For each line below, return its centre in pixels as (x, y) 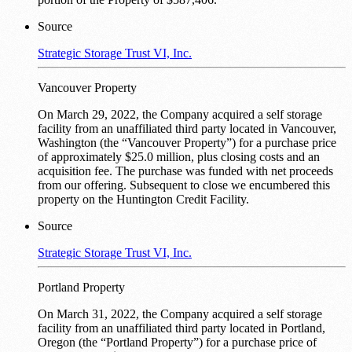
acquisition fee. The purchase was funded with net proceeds (185, 171)
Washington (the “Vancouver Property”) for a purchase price (187, 143)
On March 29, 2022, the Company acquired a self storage (180, 115)
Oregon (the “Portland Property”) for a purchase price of (177, 343)
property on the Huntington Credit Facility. (143, 200)
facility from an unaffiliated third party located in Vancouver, (187, 129)
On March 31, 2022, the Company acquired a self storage (180, 314)
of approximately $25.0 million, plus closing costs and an (179, 157)
